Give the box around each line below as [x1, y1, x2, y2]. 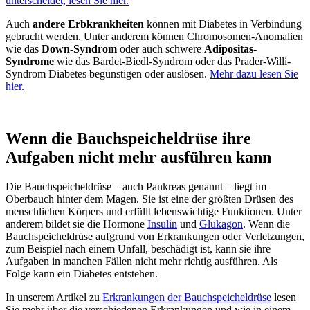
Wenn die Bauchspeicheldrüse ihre [6, 129, 251, 148]
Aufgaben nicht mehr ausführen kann [6, 148, 271, 167]
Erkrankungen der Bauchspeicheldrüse [102, 291, 271, 304]
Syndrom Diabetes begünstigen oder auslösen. [6, 67, 210, 80]
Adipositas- [204, 42, 257, 55]
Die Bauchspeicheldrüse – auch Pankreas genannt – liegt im [6, 181, 266, 193]
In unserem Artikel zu [6, 291, 102, 304]
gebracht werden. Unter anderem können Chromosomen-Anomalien [6, 30, 303, 42]
